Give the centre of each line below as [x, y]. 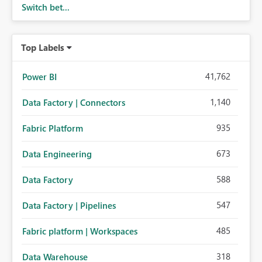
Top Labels [43, 48]
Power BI [39, 77]
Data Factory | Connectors [74, 103]
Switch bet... [46, 7]
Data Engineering [57, 154]
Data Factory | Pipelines [69, 206]
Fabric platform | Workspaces [80, 231]
